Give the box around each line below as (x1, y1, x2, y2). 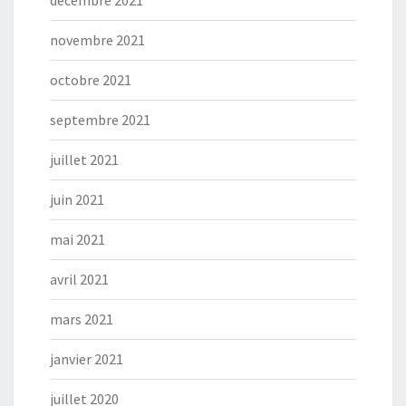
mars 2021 (50, 310, 113, 329)
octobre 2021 (50, 71, 131, 90)
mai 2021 (50, 230, 105, 249)
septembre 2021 (50, 111, 150, 130)
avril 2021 (50, 270, 109, 289)
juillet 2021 (50, 150, 119, 169)
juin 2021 (50, 190, 104, 209)
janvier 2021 (50, 350, 123, 369)
